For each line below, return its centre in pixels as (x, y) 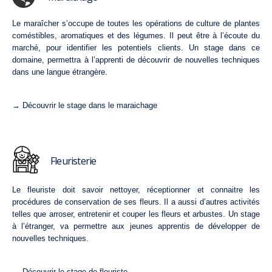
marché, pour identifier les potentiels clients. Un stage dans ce (136, 48)
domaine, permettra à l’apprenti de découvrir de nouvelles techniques (136, 60)
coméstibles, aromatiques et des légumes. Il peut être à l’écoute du (136, 36)
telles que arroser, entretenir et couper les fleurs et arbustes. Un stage (136, 214)
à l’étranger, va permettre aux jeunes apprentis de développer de (136, 226)
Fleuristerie (73, 161)
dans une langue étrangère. (60, 72)
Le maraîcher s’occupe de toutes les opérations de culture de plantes (136, 23)
